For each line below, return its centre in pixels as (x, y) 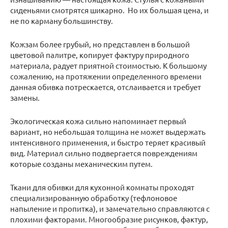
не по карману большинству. (62, 21)
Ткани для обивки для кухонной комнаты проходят (102, 187)
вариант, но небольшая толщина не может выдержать (108, 132)
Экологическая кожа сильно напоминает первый (98, 121)
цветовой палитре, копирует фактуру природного (100, 55)
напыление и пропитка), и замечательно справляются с (110, 209)
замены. (25, 98)
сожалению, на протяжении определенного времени (106, 76)
